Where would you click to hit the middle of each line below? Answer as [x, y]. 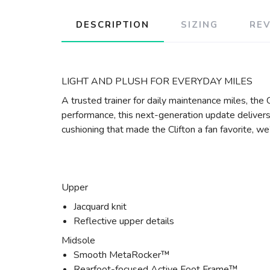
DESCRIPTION [113, 25]
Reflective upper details [124, 221]
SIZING [199, 25]
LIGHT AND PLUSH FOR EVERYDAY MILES [157, 81]
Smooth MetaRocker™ [122, 255]
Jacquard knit [100, 207]
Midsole [78, 240]
